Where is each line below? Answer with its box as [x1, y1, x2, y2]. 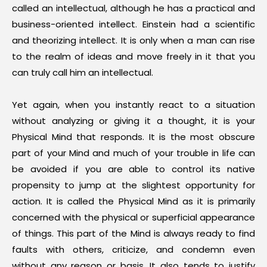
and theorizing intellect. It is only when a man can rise [12, 34, 255, 46]
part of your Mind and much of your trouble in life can [12, 147, 255, 159]
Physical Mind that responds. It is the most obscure [12, 131, 255, 143]
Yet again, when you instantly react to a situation [12, 98, 255, 111]
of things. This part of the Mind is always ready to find [12, 227, 255, 240]
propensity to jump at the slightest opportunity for [12, 179, 255, 191]
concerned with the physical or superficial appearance [12, 211, 255, 223]
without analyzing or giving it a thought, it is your [12, 114, 255, 127]
